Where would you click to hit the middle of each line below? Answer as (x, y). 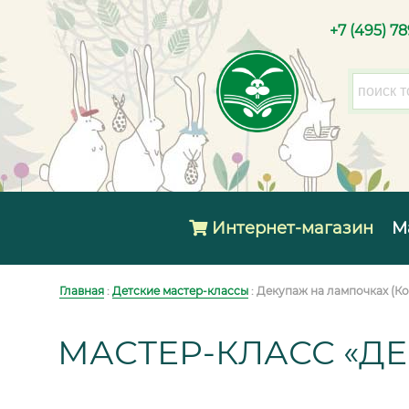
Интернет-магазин (290, 228)
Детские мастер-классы (180, 291)
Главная (82, 291)
